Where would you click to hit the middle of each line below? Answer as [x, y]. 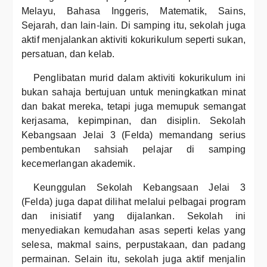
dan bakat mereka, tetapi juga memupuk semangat [133, 106]
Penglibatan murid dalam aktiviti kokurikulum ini [139, 78]
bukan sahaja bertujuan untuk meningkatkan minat [133, 92]
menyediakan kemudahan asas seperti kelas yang [133, 230]
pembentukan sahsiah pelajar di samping [133, 149]
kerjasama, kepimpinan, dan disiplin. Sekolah [133, 121]
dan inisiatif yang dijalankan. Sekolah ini [133, 216]
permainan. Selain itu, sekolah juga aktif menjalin [133, 259]
